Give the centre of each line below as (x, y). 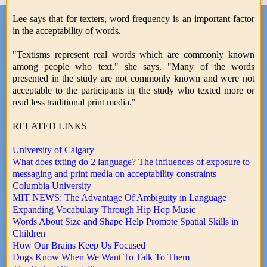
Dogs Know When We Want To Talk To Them (101, 257)
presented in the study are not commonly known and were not (133, 78)
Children (29, 233)
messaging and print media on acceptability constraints (114, 173)
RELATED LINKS (50, 126)
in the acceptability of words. (67, 30)
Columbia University (52, 185)
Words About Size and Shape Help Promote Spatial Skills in (125, 221)
